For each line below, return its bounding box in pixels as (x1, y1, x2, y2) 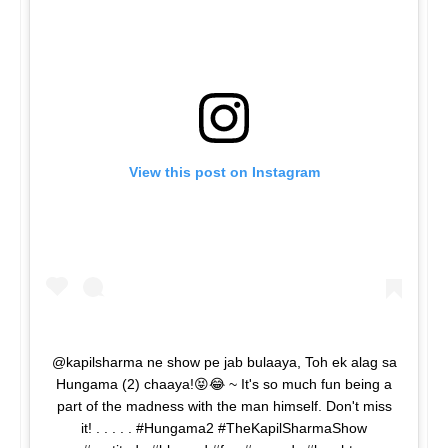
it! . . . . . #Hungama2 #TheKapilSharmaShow (81, 420, 367, 437)
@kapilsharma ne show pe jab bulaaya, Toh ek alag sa (51, 354, 397, 371)
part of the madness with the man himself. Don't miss (56, 398, 392, 415)
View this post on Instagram (128, 164, 320, 181)
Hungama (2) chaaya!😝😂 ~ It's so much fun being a (56, 376, 392, 393)
